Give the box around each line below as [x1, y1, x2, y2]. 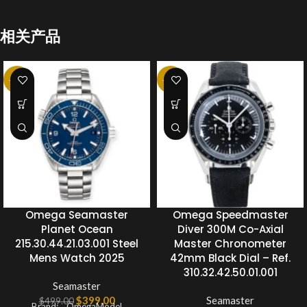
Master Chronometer [174, 236, 286, 251]
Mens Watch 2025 [29, 251, 125, 266]
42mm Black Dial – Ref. [170, 251, 291, 266]
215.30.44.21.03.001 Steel [15, 236, 138, 251]
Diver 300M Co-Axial [177, 222, 284, 237]
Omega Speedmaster [172, 208, 288, 223]
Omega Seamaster [25, 208, 128, 223]
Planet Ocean [40, 222, 113, 237]
